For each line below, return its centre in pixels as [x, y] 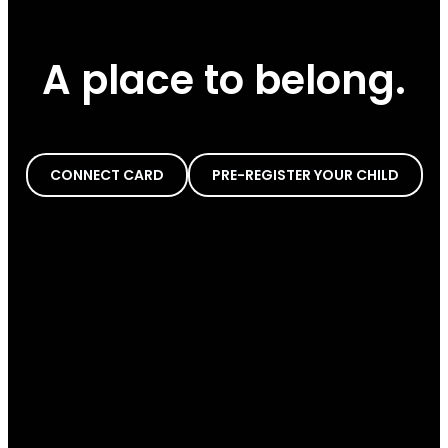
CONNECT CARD [106, 175]
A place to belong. [224, 80]
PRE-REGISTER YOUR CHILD [305, 175]
